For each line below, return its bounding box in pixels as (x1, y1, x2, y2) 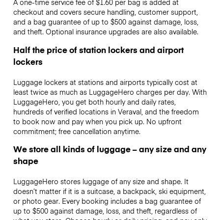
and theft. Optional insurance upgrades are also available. (13, 27, 198, 37)
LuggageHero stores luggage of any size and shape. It (13, 176, 189, 186)
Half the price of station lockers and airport (13, 43, 184, 55)
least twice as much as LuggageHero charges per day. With (13, 86, 207, 97)
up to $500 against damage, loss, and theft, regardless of (13, 205, 197, 216)
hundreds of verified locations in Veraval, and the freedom (13, 106, 199, 116)
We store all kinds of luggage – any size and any (13, 142, 206, 155)
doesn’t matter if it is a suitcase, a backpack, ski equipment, (13, 186, 206, 196)
